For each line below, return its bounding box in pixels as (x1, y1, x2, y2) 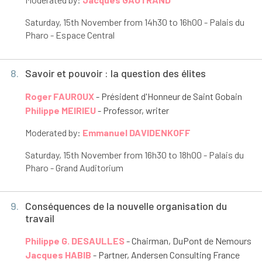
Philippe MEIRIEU (25, 104, 96, 116)
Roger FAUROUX (25, 90, 94, 102)
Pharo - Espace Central (25, 29, 115, 41)
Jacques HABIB (25, 249, 91, 261)
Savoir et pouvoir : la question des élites (25, 67, 206, 80)
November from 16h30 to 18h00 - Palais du (78, 149, 244, 160)
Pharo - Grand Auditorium (25, 161, 123, 173)
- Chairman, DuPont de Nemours (124, 235, 251, 247)
